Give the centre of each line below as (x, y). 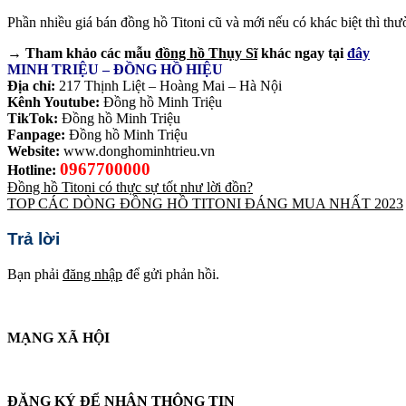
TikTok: (33, 119)
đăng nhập (92, 274)
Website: (34, 151)
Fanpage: (38, 135)
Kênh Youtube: (53, 102)
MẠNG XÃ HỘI (58, 337)
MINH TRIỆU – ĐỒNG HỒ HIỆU (115, 70)
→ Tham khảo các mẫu (81, 53)
